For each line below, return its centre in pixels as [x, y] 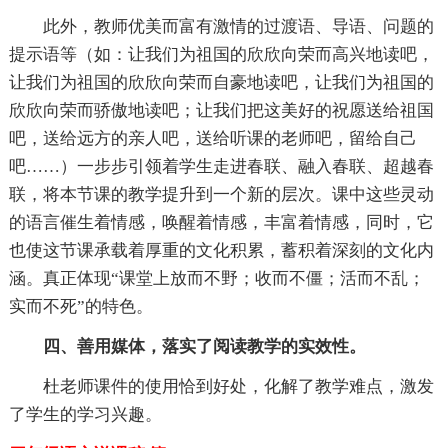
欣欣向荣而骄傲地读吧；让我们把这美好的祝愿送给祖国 [221, 111]
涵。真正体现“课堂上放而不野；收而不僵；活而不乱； [216, 279]
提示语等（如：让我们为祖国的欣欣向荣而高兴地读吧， [221, 55]
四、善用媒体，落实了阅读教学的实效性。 [204, 347]
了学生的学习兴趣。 [85, 415]
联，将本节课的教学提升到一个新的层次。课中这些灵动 [221, 195]
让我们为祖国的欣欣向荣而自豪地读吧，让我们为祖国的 [221, 83]
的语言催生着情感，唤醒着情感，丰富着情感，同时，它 [221, 223]
